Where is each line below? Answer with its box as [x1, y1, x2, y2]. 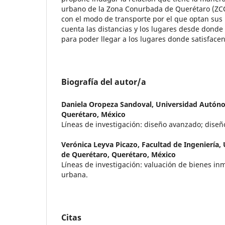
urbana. [61, 170, 88, 180]
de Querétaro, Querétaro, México [61, 150, 176, 160]
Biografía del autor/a [61, 76, 146, 88]
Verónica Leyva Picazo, [61, 140, 142, 150]
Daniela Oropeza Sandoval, [61, 99, 156, 109]
